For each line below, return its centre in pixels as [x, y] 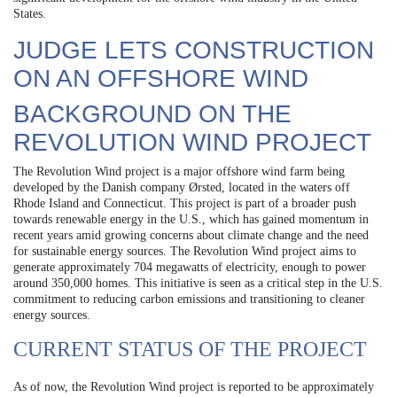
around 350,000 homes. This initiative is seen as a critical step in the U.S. [198, 283]
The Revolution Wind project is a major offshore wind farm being [179, 171]
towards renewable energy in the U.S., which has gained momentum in [191, 219]
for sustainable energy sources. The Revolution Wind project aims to [185, 251]
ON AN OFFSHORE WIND [161, 78]
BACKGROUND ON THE [152, 113]
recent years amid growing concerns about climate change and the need [191, 235]
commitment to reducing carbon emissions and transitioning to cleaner [189, 299]
